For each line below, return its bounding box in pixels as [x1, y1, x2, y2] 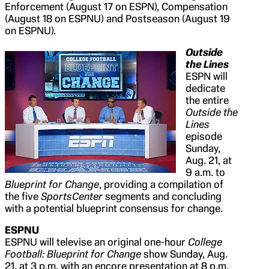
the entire [186, 94, 229, 107]
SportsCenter [41, 190, 105, 203]
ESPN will [186, 70, 228, 83]
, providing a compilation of [99, 178, 223, 191]
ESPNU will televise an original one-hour [5, 236, 188, 249]
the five [5, 190, 41, 203]
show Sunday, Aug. [141, 248, 228, 261]
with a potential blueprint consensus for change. [5, 202, 223, 215]
